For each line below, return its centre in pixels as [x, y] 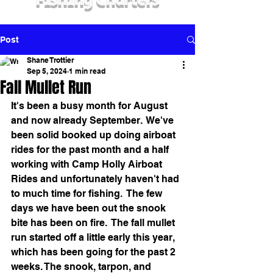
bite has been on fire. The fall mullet [94, 223]
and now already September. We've [94, 120]
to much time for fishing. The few [88, 193]
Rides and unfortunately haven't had [96, 179]
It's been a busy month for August [90, 106]
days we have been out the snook [90, 208]
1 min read [87, 71]
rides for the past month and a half [91, 150]
